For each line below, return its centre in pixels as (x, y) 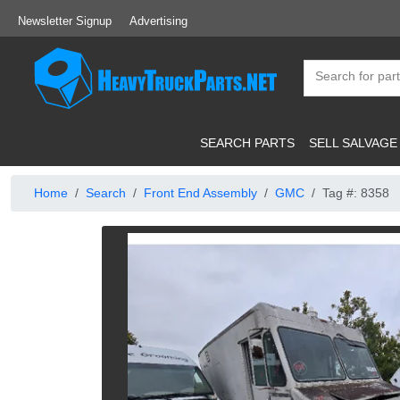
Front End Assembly (200, 193)
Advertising (158, 21)
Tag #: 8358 (356, 193)
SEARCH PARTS (247, 142)
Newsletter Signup (65, 21)
